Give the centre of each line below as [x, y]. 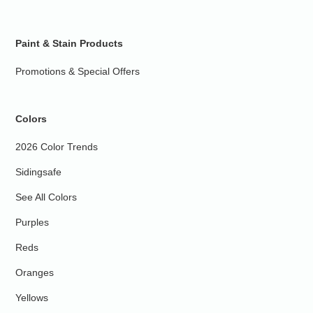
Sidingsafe [39, 172]
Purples [32, 222]
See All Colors [46, 197]
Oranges [35, 272]
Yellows [32, 298]
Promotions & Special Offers [78, 71]
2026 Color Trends [57, 147]
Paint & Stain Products [70, 43]
